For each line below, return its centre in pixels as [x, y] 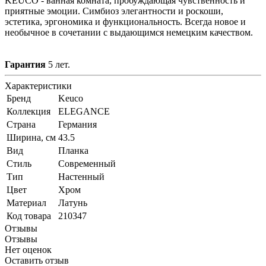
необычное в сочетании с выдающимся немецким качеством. [129, 32]
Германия [77, 124]
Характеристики [38, 85]
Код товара [29, 216]
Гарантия [25, 64]
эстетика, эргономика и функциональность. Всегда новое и [125, 21]
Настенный [81, 176]
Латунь [73, 202]
